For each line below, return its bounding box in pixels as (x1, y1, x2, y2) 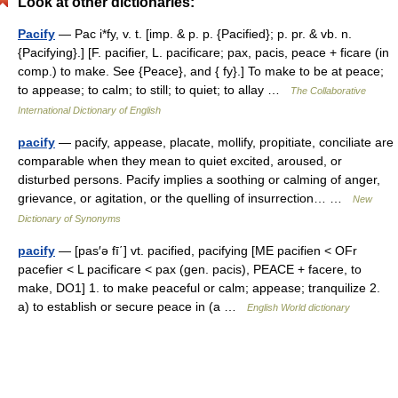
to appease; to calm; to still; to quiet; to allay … (18, 83, 291, 97)
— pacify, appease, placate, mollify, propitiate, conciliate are (55, 135, 394, 149)
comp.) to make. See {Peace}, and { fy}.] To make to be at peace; (18, 64, 384, 78)
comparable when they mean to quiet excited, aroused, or (18, 154, 342, 168)
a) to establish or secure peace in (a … (18, 299, 247, 314)
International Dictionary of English (18, 105, 161, 115)
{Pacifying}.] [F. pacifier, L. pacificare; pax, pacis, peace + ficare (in (18, 45, 389, 60)
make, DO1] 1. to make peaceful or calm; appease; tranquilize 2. (18, 281, 380, 295)
